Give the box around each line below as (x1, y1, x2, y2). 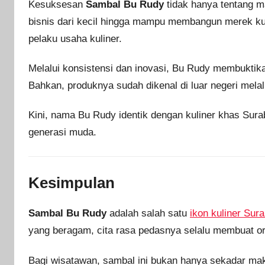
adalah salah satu (106, 208, 190, 219)
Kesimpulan (28, 173, 115, 192)
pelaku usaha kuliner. (28, 33, 122, 44)
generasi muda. (28, 127, 96, 138)
